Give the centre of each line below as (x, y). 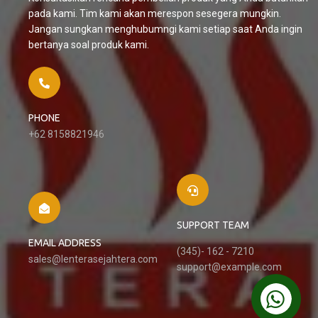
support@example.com (229, 267)
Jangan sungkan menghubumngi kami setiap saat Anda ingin (165, 29)
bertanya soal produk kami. (89, 45)
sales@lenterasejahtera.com (93, 259)
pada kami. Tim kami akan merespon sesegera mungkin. (155, 13)
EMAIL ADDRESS (65, 243)
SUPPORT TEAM (213, 225)
